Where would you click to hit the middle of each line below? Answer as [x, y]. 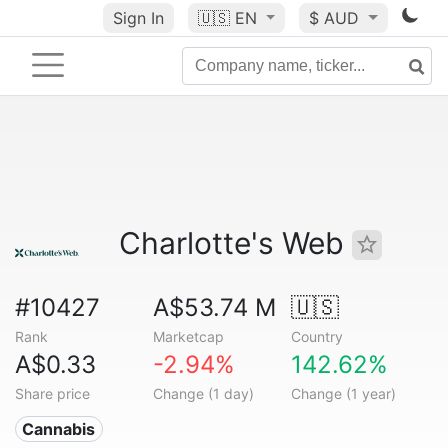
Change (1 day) [203, 393]
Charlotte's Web [235, 243]
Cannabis [59, 429]
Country [316, 336]
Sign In [138, 18]
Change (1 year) [343, 393]
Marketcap [188, 336]
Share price [52, 393]
